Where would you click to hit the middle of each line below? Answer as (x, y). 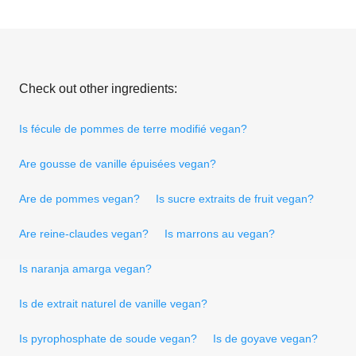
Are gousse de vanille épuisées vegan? (118, 163)
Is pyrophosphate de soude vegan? (108, 338)
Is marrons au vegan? (220, 233)
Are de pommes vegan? (79, 198)
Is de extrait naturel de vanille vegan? (113, 303)
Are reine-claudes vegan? (84, 233)
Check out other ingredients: (98, 88)
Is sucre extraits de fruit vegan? (235, 198)
